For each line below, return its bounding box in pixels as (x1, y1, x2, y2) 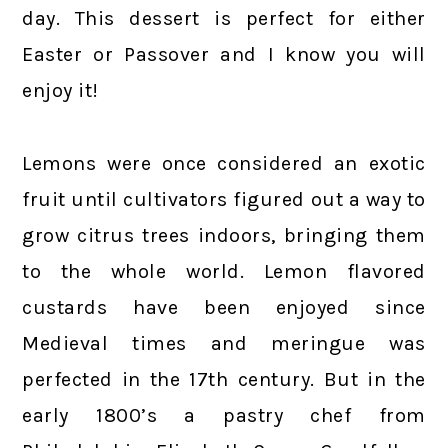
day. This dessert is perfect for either (22, 6, 426, 30)
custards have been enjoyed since (22, 295, 426, 319)
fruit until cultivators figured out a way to (22, 187, 426, 211)
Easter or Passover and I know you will (22, 42, 426, 66)
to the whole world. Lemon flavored (22, 259, 426, 283)
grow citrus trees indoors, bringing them (22, 223, 426, 247)
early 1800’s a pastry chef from (22, 403, 426, 427)
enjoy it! (22, 78, 99, 102)
